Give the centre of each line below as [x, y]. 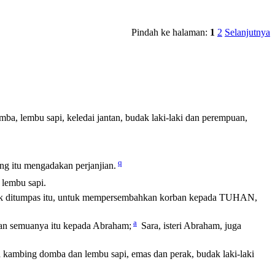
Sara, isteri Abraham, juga [190, 226]
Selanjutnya [247, 32]
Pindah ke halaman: [171, 32]
